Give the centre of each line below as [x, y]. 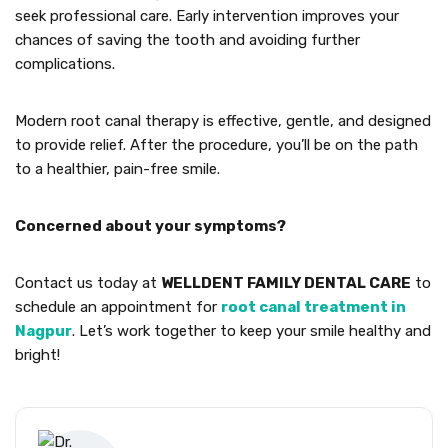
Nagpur [43, 331]
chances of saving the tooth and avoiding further [187, 40]
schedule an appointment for [118, 307]
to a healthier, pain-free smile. [117, 169]
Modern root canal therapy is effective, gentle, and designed [223, 121]
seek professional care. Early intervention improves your [207, 16]
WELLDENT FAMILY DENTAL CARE [286, 283]
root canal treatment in [313, 307]
